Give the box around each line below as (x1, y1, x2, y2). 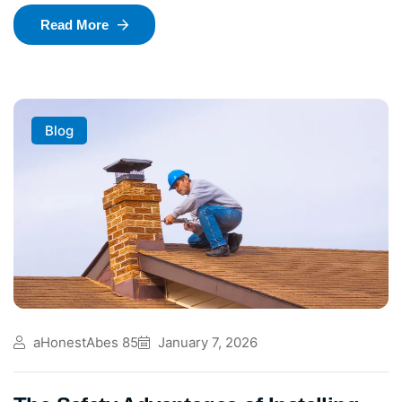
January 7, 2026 (154, 334, 258, 352)
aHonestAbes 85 (30, 334, 138, 352)
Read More (40, 16, 109, 32)
